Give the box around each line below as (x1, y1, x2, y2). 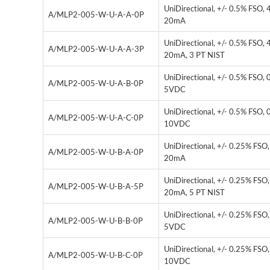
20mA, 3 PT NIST (164, 50, 225, 60)
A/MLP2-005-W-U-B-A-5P (48, 181, 143, 192)
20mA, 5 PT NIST (164, 187, 225, 198)
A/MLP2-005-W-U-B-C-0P (48, 250, 143, 260)
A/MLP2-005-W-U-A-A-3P (48, 44, 144, 54)
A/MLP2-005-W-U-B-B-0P (48, 216, 143, 226)
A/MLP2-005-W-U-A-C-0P (48, 113, 143, 123)
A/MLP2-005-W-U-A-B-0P (48, 78, 143, 89)
